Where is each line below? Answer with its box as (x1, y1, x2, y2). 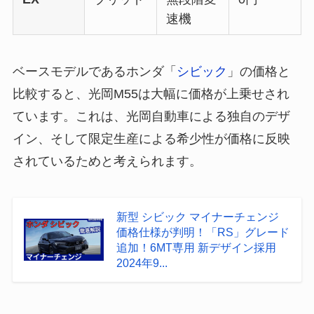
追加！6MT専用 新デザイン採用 (116, 240, 276, 254)
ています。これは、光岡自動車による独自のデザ (12, 109, 290, 123)
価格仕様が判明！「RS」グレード (116, 225, 289, 238)
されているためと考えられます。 (12, 153, 202, 168)
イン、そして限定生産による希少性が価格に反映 (12, 131, 290, 146)
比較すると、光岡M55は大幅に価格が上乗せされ (12, 86, 289, 101)
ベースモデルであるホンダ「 (12, 64, 177, 78)
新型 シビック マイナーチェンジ (116, 210, 279, 223)
